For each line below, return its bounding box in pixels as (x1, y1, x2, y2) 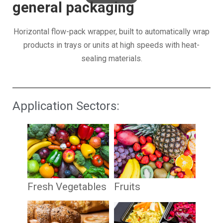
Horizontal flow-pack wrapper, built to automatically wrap (13, 27, 210, 36)
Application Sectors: (12, 99, 119, 113)
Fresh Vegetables (27, 181, 107, 193)
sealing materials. (81, 54, 142, 63)
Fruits (114, 181, 140, 193)
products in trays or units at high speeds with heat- (23, 40, 200, 50)
